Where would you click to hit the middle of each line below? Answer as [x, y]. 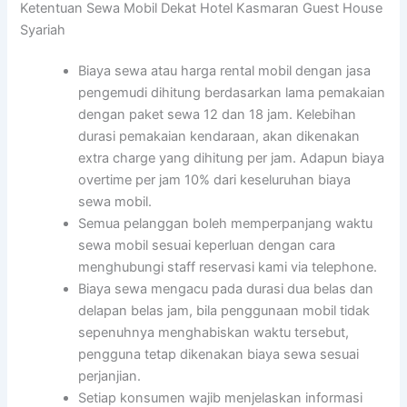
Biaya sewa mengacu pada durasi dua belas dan [226, 289]
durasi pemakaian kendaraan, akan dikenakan [219, 137]
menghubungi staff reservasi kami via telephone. [228, 268]
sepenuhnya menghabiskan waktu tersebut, [214, 333]
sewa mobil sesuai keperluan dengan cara [207, 246]
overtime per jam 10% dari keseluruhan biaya [215, 180]
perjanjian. [110, 377]
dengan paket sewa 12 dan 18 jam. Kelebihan [218, 115]
